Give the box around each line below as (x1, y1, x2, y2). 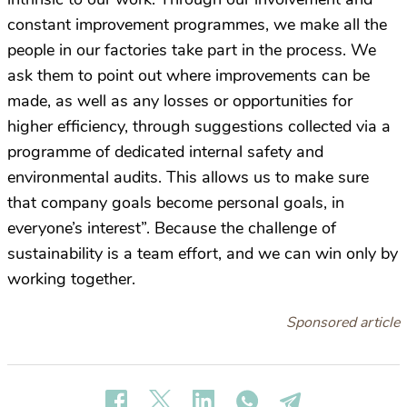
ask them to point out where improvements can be (7, 65, 370, 86)
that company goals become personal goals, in (7, 192, 344, 213)
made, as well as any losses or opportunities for (7, 90, 352, 112)
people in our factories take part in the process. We (7, 39, 376, 61)
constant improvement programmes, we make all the (7, 14, 387, 35)
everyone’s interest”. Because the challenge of (7, 217, 336, 239)
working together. (7, 268, 135, 290)
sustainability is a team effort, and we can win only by (7, 243, 398, 264)
